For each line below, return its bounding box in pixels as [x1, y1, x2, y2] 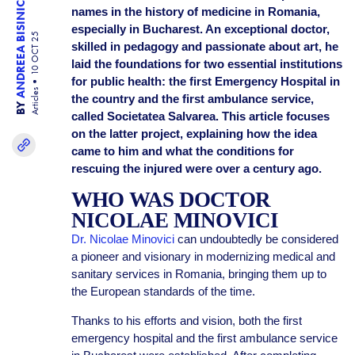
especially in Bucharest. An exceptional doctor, [71, 22, 330, 36]
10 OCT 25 [29, 31, 40, 76]
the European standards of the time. [71, 284, 258, 298]
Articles [29, 87, 40, 116]
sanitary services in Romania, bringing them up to [71, 267, 326, 281]
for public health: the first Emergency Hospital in [71, 74, 340, 88]
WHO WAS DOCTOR [71, 188, 271, 212]
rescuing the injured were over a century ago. [71, 162, 322, 175]
